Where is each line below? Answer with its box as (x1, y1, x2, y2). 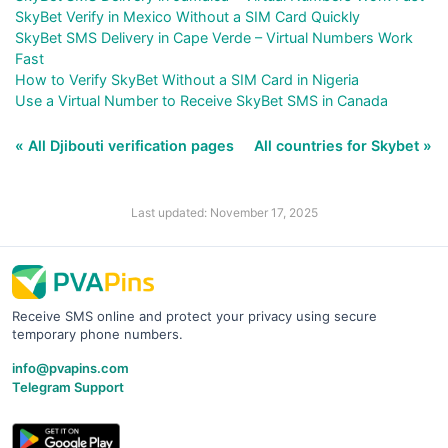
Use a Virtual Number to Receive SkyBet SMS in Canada (15, 91, 388, 109)
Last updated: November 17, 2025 (130, 204, 318, 220)
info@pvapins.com (12, 359, 129, 376)
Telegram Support (12, 378, 124, 395)
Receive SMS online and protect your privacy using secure (12, 307, 377, 324)
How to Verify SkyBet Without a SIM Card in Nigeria (15, 70, 359, 88)
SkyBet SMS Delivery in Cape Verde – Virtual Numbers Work (15, 28, 413, 46)
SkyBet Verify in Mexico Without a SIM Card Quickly (15, 7, 360, 25)
